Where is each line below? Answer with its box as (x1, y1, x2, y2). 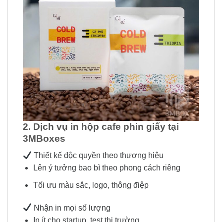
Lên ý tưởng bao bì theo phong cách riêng (33, 164, 180, 172)
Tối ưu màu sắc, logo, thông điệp (33, 180, 149, 189)
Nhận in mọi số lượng (32, 203, 111, 212)
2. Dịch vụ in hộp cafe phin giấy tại (23, 121, 179, 132)
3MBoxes (23, 133, 65, 144)
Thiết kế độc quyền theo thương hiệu (32, 151, 164, 160)
